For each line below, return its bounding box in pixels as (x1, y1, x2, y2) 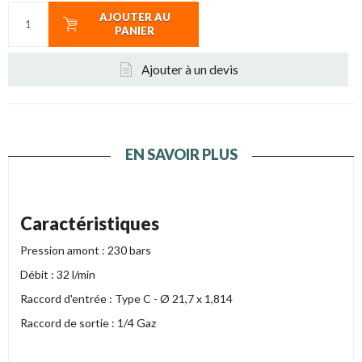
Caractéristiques (20, 212, 159, 234)
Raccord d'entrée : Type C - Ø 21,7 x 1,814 (20, 291, 233, 305)
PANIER (115, 23, 155, 37)
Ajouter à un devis (141, 61, 238, 77)
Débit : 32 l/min (20, 267, 95, 281)
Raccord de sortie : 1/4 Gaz (20, 315, 156, 330)
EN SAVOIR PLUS (124, 145, 238, 163)
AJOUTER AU (99, 10, 170, 23)
